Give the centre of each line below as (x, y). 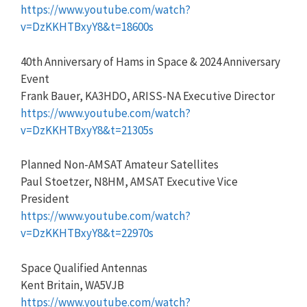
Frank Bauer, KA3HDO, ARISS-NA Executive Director (148, 96)
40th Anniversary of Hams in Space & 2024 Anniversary (150, 61)
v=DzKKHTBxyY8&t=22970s (87, 233)
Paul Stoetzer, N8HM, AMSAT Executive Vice (129, 182)
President (45, 199)
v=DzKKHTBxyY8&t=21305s (87, 130)
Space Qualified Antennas (84, 268)
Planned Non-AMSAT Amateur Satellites (120, 164)
